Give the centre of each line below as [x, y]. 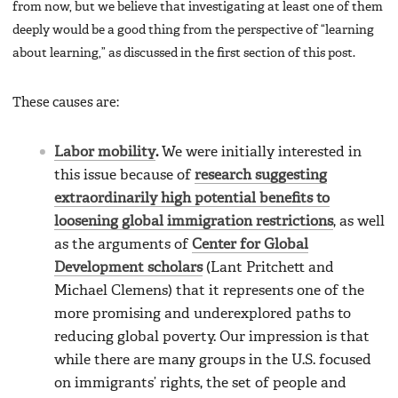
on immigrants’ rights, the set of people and [200, 383]
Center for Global [250, 245]
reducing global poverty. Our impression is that [212, 337]
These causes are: [66, 103]
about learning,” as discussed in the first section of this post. [184, 53]
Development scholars [128, 268]
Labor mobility [105, 152]
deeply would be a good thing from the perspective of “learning [193, 30]
